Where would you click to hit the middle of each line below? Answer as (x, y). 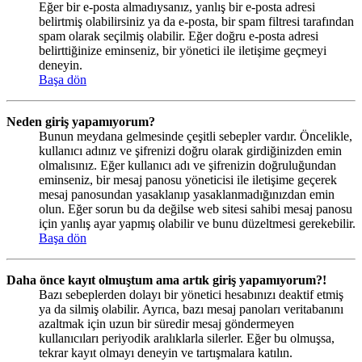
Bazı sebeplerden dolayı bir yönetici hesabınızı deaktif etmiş (191, 295)
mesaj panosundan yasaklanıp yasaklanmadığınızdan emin (187, 195)
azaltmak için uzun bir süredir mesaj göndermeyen (166, 324)
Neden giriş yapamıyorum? (81, 122)
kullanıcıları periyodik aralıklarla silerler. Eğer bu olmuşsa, (187, 339)
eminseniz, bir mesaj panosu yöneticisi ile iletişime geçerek (188, 180)
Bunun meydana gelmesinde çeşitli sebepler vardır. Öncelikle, (196, 137)
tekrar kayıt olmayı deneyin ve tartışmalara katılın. (166, 353)
